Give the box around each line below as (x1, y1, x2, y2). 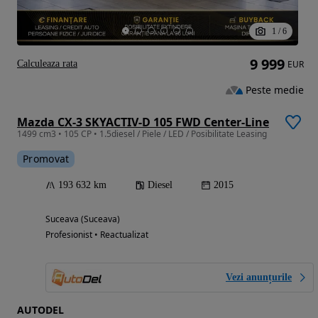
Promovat (23, 151, 70, 165)
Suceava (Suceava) (45, 212, 120, 225)
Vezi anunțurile (226, 271, 292, 283)
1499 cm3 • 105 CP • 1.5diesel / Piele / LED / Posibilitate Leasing (17, 127, 267, 140)
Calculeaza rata (17, 57, 77, 69)
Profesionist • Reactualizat (45, 228, 148, 241)
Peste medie (246, 82, 304, 97)
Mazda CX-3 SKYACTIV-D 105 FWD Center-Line (17, 114, 269, 130)
